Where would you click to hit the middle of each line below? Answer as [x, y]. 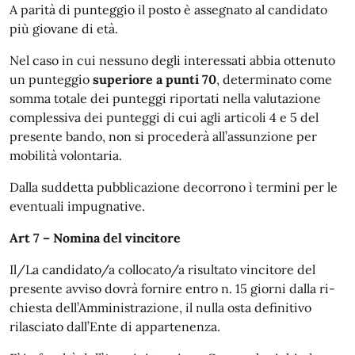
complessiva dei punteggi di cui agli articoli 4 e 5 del [164, 117]
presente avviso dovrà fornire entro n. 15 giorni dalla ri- [172, 288]
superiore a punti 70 [155, 79]
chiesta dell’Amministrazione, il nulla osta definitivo [160, 307]
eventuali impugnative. [77, 206]
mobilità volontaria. [66, 155]
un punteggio [51, 79]
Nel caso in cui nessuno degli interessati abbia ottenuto [172, 60]
